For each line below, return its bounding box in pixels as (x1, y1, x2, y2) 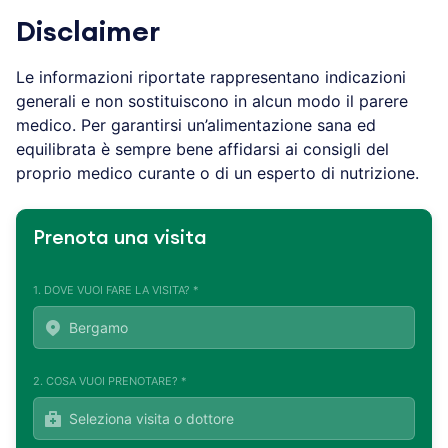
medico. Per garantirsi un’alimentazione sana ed (16, 114, 376, 135)
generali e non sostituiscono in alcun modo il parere (16, 90, 408, 111)
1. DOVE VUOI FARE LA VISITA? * (33, 282, 199, 297)
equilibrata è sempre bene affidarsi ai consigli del (16, 138, 389, 159)
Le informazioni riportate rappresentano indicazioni (16, 66, 406, 87)
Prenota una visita (33, 227, 207, 248)
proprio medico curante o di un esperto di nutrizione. (16, 162, 419, 183)
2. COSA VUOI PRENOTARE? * (33, 373, 187, 388)
